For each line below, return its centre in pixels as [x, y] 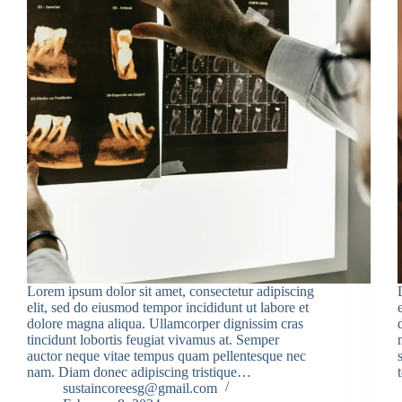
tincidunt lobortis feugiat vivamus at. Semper [153, 339]
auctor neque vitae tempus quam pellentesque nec [166, 355]
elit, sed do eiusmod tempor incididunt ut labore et [168, 307]
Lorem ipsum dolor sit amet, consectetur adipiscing [170, 291]
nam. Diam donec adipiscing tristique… [139, 371]
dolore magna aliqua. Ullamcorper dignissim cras [165, 323]
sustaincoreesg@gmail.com [140, 388]
